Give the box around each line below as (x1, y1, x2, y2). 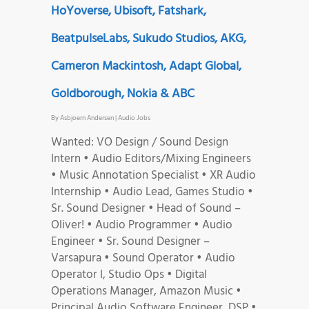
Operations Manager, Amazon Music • (51, 281, 241, 301)
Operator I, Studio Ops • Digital (51, 265, 207, 284)
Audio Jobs (118, 112, 150, 123)
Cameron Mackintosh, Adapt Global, (51, 56, 241, 77)
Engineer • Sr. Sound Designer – (51, 232, 210, 251)
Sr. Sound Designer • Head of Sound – (51, 199, 241, 218)
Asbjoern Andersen (60, 112, 114, 123)
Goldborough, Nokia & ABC (51, 83, 195, 104)
